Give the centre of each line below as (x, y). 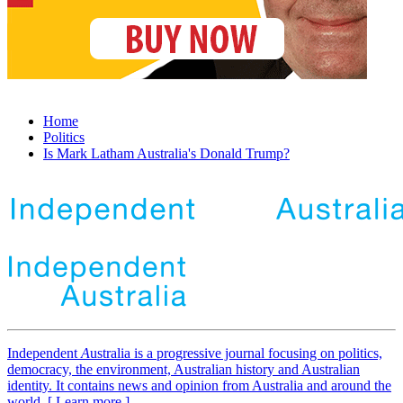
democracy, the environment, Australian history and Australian (184, 370)
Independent (44, 354)
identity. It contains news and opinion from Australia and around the (199, 386)
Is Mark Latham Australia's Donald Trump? (166, 154)
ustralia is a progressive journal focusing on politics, (236, 354)
